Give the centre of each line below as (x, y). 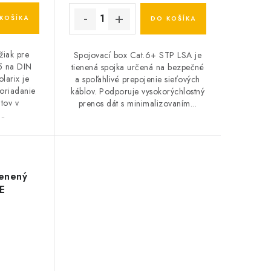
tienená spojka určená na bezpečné (138, 67)
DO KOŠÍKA (173, 18)
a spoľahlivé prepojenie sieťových (138, 79)
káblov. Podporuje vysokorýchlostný (138, 91)
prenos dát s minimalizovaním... (138, 103)
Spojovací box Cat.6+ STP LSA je (138, 55)
